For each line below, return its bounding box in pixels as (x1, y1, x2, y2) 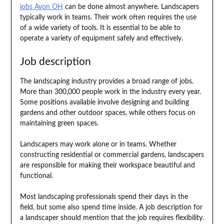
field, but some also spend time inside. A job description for (19, 204, 202, 211)
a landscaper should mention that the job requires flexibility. (19, 214, 204, 222)
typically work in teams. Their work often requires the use (19, 14, 196, 21)
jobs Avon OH (19, 3, 63, 11)
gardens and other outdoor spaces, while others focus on (19, 109, 195, 117)
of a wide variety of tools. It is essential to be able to (19, 24, 180, 32)
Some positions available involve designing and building (19, 99, 189, 106)
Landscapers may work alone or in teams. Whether (19, 141, 176, 148)
